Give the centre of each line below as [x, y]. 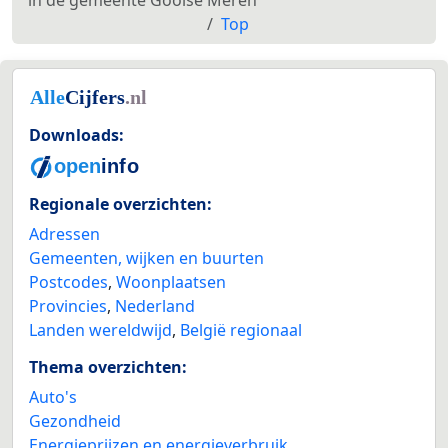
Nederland [155, 306]
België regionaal [241, 330]
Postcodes [68, 282]
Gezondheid [75, 421]
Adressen [64, 234]
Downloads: [76, 135]
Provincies [68, 306]
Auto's [53, 397]
